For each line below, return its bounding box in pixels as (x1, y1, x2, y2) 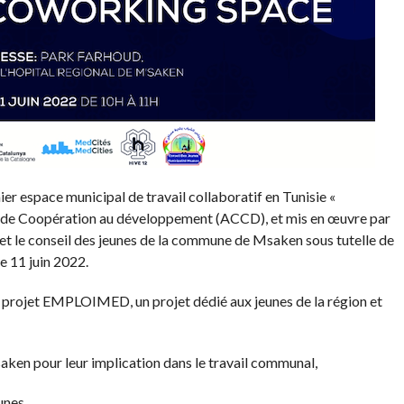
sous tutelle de (302, 231, 394, 248)
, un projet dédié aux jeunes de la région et (129, 292, 382, 309)
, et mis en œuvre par (264, 209, 390, 226)
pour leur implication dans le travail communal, (30, 353, 317, 371)
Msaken (252, 231, 303, 248)
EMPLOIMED (41, 292, 130, 309)
